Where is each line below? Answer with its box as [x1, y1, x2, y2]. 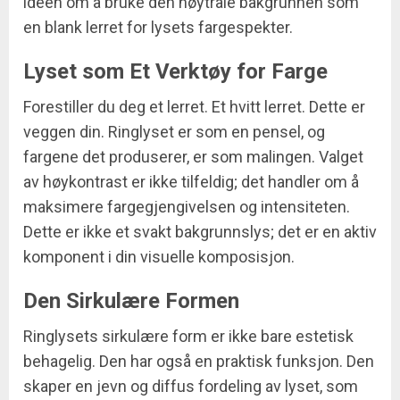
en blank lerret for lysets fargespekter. [23, 18, 293, 37]
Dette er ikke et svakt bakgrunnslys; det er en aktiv [23, 222, 377, 242]
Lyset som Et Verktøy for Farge [23, 59, 328, 85]
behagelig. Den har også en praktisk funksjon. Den [23, 352, 374, 371]
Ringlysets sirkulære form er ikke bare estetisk [23, 327, 354, 346]
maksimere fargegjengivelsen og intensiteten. [23, 197, 350, 217]
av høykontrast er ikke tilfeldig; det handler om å [23, 172, 359, 192]
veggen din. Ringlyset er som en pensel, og [23, 122, 325, 142]
